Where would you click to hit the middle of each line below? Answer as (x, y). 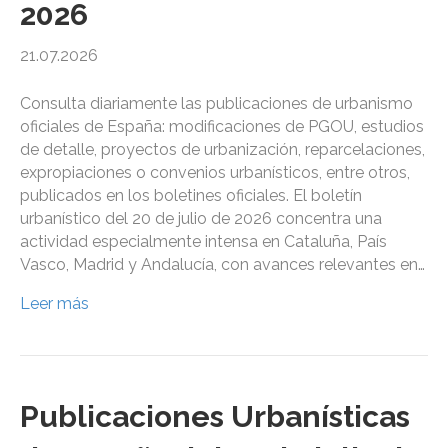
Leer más (54, 304)
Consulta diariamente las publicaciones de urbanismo (216, 104)
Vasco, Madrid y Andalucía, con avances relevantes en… (222, 265)
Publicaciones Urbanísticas (215, 417)
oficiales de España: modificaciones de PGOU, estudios (222, 127)
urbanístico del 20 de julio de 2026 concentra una (201, 219)
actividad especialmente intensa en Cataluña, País (203, 242)
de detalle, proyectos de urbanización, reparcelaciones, (222, 150)
